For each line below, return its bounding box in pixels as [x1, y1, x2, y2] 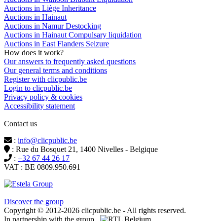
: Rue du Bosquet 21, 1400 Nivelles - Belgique [10, 145, 158, 153]
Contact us [4, 119, 37, 128]
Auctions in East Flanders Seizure [4, 39, 109, 48]
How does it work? [4, 48, 64, 57]
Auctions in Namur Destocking [4, 21, 101, 30]
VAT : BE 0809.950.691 [4, 162, 80, 171]
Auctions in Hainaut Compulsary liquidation [4, 30, 142, 39]
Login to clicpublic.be [4, 83, 72, 92]
